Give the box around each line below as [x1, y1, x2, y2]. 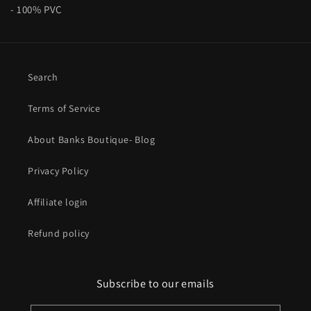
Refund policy [28, 227, 90, 239]
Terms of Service [28, 102, 101, 115]
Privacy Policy [28, 165, 89, 177]
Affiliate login [28, 196, 88, 208]
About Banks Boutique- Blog [28, 133, 155, 146]
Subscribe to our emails [96, 276, 215, 291]
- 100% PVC [10, 3, 62, 16]
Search [28, 71, 58, 83]
